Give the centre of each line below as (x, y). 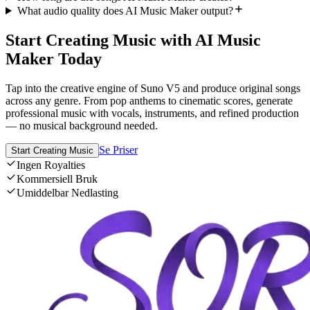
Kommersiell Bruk (57, 179)
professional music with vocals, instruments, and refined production (152, 113)
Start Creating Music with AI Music (133, 40)
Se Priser (118, 149)
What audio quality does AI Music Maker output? (125, 10)
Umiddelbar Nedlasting (67, 192)
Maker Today (54, 58)
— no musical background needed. (82, 125)
